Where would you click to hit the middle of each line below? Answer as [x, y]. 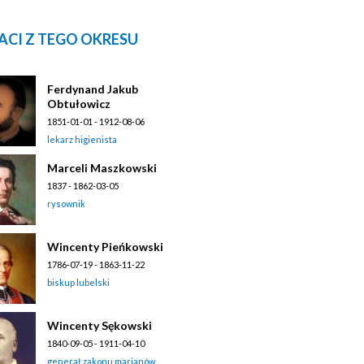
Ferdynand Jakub [93, 89]
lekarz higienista [82, 139]
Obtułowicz [79, 103]
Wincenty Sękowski [100, 325]
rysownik [66, 203]
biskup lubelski [78, 282]
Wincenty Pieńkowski [105, 246]
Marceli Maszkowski [102, 167]
